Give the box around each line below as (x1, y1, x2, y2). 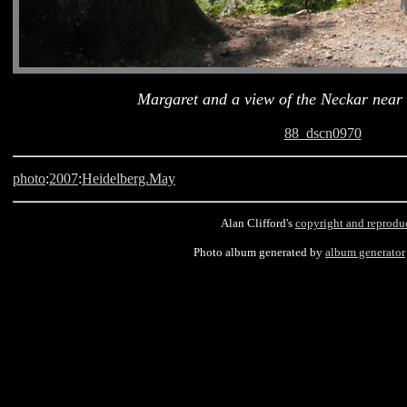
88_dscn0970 (283, 125, 362, 141)
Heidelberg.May (82, 171, 175, 186)
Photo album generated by (194, 245, 325, 259)
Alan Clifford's (220, 216, 295, 230)
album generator (325, 245, 405, 259)
